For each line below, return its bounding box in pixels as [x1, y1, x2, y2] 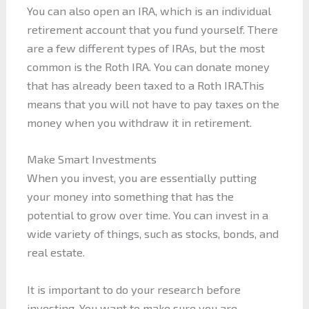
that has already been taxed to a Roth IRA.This [26, 79, 264, 92]
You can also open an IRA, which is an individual [26, 4, 271, 18]
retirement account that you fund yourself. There [26, 23, 278, 37]
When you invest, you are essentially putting [26, 171, 257, 185]
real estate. [26, 246, 85, 259]
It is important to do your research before [26, 282, 241, 296]
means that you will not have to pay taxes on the [26, 97, 279, 111]
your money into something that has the [26, 190, 234, 203]
